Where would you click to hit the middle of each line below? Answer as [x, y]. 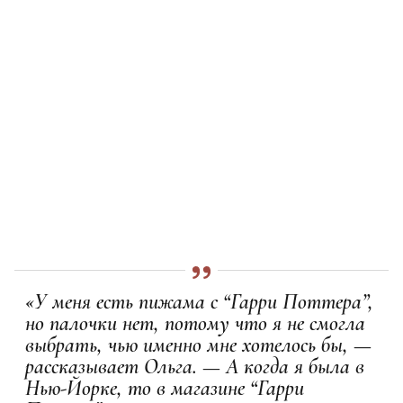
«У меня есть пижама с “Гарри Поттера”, [199, 301]
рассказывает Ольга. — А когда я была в [195, 366]
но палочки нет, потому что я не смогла [195, 323]
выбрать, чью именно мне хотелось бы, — [198, 345]
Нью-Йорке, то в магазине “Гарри [165, 388]
